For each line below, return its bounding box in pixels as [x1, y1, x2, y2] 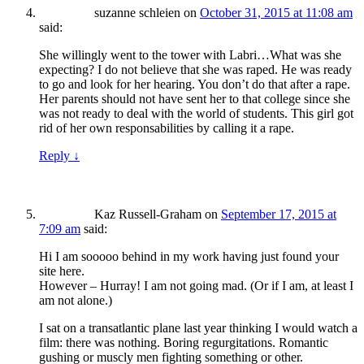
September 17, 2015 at [221, 207, 336, 222]
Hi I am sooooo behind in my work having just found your [39, 249, 339, 264]
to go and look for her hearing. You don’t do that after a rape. [39, 77, 350, 92]
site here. [39, 264, 84, 279]
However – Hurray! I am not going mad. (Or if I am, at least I [39, 279, 353, 293]
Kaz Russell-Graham [94, 207, 201, 222]
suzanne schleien [94, 6, 180, 20]
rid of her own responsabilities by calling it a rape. [39, 121, 294, 136]
